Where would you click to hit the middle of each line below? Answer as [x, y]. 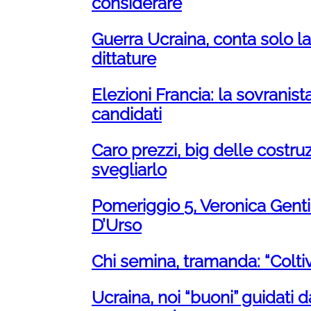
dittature [124, 59]
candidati [127, 115]
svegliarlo [129, 170]
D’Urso [117, 226]
